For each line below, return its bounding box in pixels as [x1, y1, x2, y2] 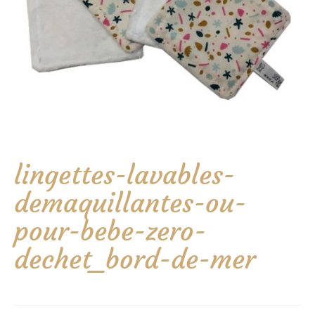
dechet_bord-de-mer [14, 243, 255, 276]
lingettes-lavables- [14, 158, 235, 191]
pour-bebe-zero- [14, 214, 206, 247]
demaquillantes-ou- [14, 186, 246, 219]
